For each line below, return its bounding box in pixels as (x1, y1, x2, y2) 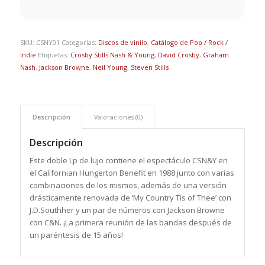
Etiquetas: (37, 50, 70, 60)
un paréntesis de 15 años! (29, 230, 123, 241)
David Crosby (157, 50, 199, 60)
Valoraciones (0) (93, 112, 143, 122)
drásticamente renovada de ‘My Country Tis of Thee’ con (29, 192, 231, 203)
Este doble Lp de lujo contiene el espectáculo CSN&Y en (29, 155, 228, 166)
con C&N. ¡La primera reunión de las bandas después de (29, 217, 232, 228)
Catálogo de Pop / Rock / (150, 38, 228, 47)
